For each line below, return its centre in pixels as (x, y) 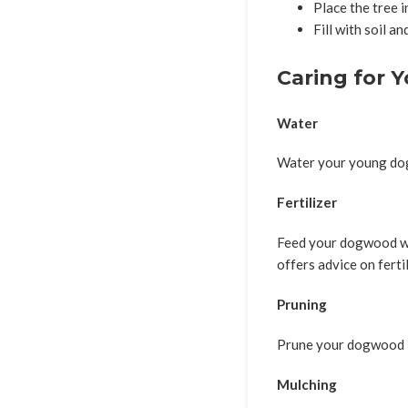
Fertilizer (307, 203)
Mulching (307, 385)
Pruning (302, 305)
